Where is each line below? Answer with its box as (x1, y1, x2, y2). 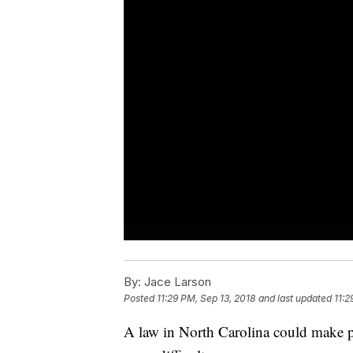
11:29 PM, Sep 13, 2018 (157, 292, 255, 305)
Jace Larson (141, 274, 211, 290)
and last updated (258, 292, 332, 305)
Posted (124, 292, 157, 305)
